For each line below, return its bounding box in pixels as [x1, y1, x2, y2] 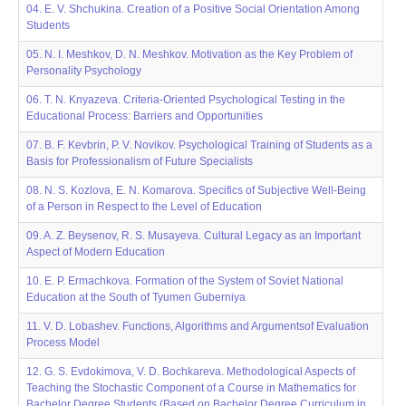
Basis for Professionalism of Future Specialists [26, 155, 253, 168]
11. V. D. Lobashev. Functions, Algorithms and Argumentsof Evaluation [26, 320, 369, 333]
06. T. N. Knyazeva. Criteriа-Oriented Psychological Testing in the [26, 93, 345, 106]
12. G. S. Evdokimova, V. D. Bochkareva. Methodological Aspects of [26, 365, 355, 378]
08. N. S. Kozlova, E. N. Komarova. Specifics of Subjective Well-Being [26, 184, 366, 197]
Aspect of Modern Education [26, 246, 165, 258]
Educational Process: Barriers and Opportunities [26, 110, 263, 122]
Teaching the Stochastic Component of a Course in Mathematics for [26, 382, 356, 394]
